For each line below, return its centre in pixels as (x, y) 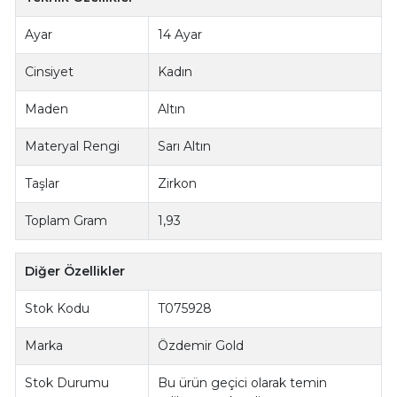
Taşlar (43, 183)
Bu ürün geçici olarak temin (243, 382)
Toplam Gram (66, 220)
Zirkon (178, 183)
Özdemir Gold (201, 345)
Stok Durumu (67, 382)
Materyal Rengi (73, 146)
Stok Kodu (58, 308)
